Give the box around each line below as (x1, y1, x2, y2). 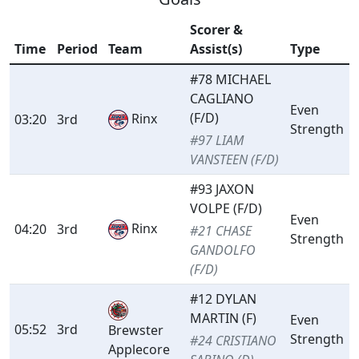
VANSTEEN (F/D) (190, 151, 280, 169)
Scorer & (190, 21, 244, 39)
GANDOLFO (190, 241, 256, 260)
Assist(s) (190, 40, 243, 58)
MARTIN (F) (190, 309, 257, 328)
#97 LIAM (190, 131, 244, 150)
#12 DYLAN (190, 290, 257, 309)
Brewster (108, 321, 164, 340)
